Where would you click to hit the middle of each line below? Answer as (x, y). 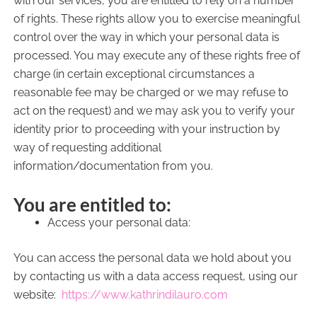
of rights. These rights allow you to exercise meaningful (156, 19)
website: (37, 295)
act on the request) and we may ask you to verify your (154, 111)
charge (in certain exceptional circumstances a (134, 74)
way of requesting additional (87, 148)
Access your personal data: (119, 223)
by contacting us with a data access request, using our (155, 276)
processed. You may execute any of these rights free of (156, 56)
